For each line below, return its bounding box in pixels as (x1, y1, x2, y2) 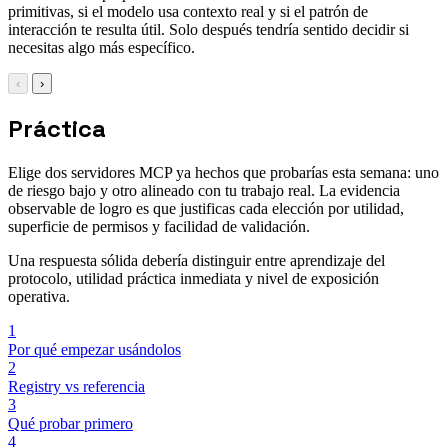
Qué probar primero (8, 415, 133, 433)
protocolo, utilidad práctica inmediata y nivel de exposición (8, 270, 379, 288)
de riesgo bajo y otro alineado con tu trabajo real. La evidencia (8, 182, 400, 200)
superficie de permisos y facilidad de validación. (8, 218, 310, 236)
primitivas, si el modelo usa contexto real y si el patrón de (8, 2, 368, 20)
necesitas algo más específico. (8, 38, 195, 56)
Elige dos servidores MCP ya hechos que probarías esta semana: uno (8, 164, 439, 182)
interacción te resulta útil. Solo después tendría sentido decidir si (8, 20, 409, 38)
